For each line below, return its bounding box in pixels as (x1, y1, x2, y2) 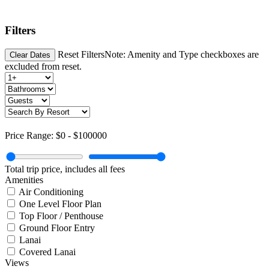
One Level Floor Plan (19, 199, 101, 210)
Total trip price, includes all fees (5, 164, 125, 175)
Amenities (5, 175, 43, 186)
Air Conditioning (19, 187, 83, 198)
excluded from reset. (5, 61, 82, 72)
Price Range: (5, 130, 56, 141)
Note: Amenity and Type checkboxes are (104, 49, 259, 60)
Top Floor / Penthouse (19, 211, 103, 222)
